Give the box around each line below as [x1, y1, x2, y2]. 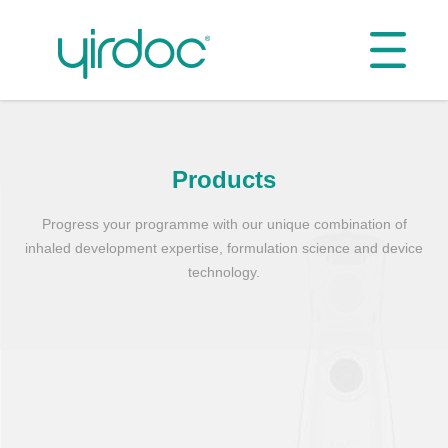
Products [172, 166, 276, 193]
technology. [188, 264, 260, 280]
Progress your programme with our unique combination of [41, 216, 407, 232]
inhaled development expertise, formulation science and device [25, 240, 423, 256]
